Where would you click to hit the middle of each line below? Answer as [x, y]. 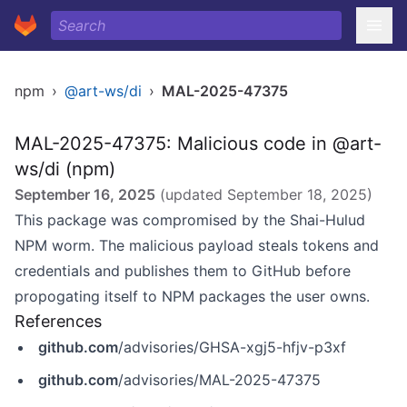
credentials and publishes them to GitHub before [183, 271]
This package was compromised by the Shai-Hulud [190, 220]
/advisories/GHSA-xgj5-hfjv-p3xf [232, 347]
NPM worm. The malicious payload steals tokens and [197, 245]
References [58, 321]
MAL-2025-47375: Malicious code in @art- [198, 144]
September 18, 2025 [297, 194]
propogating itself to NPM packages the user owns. [192, 296]
